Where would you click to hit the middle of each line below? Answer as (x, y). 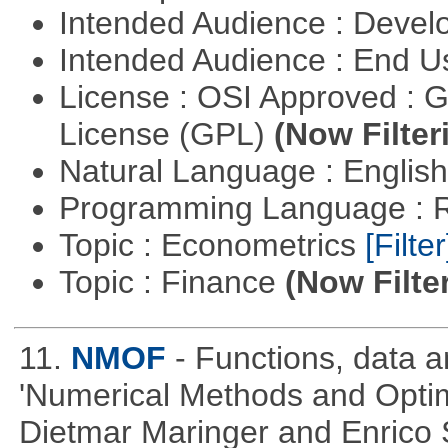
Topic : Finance (171, 282)
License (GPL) (166, 134)
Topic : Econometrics (211, 245)
